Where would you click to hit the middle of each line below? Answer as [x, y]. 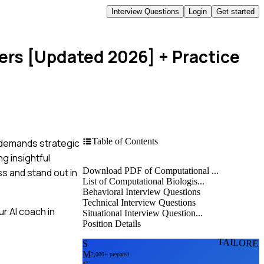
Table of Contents [125, 141]
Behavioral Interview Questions [141, 192]
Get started [235, 11]
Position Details [112, 223]
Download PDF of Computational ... [151, 170]
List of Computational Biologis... [143, 181]
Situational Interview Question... [143, 213]
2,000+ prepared [110, 255]
